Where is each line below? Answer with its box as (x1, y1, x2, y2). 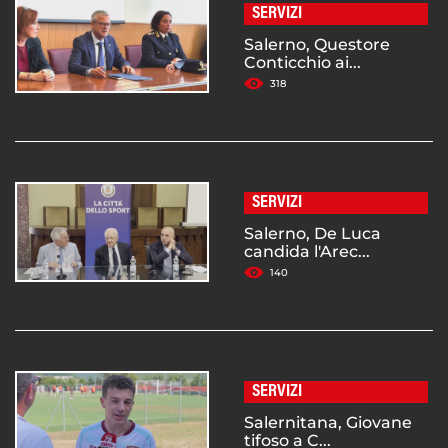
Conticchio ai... (244, 53, 361, 73)
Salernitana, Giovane (244, 413, 412, 433)
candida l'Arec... (244, 242, 370, 262)
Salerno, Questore (244, 35, 390, 55)
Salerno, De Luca (244, 224, 381, 244)
